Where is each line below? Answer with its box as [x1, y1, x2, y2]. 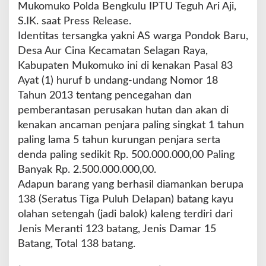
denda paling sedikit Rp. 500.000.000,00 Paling [18, 149, 235, 160]
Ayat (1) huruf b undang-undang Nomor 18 [18, 75, 218, 86]
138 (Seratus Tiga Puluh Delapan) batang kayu [18, 194, 233, 205]
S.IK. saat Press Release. [18, 15, 131, 27]
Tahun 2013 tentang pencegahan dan [18, 90, 192, 101]
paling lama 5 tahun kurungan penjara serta [18, 134, 220, 145]
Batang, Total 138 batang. [18, 238, 135, 249]
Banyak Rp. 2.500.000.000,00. [18, 164, 156, 175]
